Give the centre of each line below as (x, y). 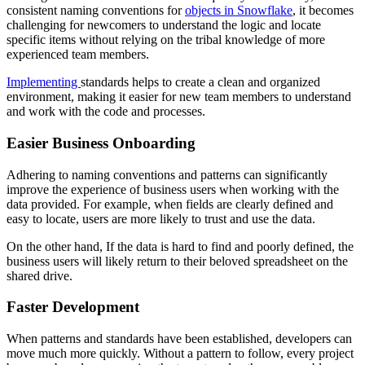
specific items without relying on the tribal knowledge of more (166, 40)
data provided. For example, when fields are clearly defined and (170, 204)
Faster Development (73, 307)
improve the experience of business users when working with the (173, 189)
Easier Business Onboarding (101, 143)
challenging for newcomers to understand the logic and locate (164, 25)
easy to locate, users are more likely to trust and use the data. (163, 218)
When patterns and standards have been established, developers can (179, 339)
